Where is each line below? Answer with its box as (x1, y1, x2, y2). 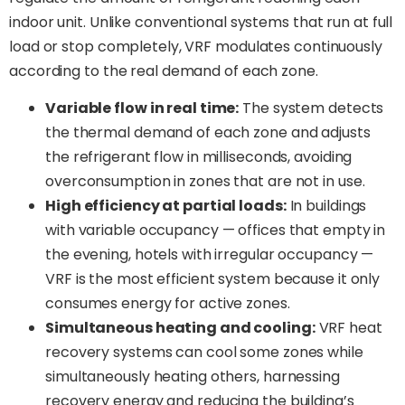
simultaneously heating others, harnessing (45, 366, 340, 388)
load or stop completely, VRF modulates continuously (9, 35, 382, 57)
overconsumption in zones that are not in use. (45, 171, 365, 193)
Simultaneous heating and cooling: (45, 317, 316, 339)
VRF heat (315, 317, 382, 339)
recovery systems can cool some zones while (45, 342, 363, 363)
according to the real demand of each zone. (9, 60, 318, 81)
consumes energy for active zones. (45, 293, 290, 315)
